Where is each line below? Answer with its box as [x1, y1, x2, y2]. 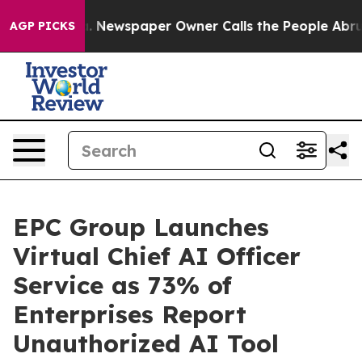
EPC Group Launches [13, 212, 269, 242]
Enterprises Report [13, 299, 246, 330]
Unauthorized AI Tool [13, 328, 279, 359]
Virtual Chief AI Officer [13, 241, 301, 271]
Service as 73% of [13, 270, 232, 301]
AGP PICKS [10, 19, 75, 33]
